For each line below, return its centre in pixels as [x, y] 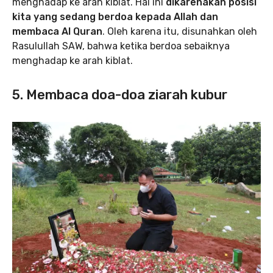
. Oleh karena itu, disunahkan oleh [180, 32]
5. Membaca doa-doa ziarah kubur [120, 95]
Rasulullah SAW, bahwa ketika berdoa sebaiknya [121, 46]
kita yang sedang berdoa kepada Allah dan [115, 17]
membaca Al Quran [57, 32]
